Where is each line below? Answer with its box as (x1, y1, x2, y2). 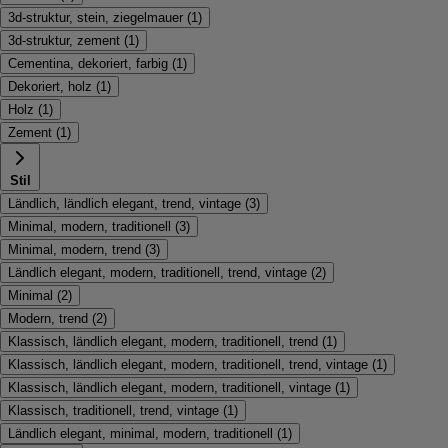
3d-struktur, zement (8, 32, 120, 48)
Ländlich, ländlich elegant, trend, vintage (8, 195, 241, 211)
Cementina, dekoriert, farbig (8, 55, 168, 71)
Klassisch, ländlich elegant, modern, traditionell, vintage (8, 379, 331, 395)
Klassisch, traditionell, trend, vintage (8, 402, 219, 418)
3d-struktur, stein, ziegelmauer (8, 9, 183, 25)
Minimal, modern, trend (8, 241, 141, 257)
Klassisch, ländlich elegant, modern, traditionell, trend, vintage (8, 356, 368, 372)
